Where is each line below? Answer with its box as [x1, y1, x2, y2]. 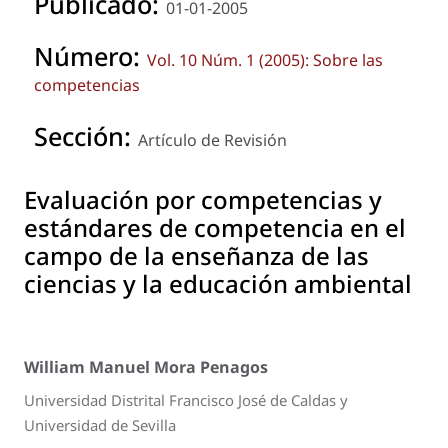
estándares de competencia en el [24, 210, 406, 244]
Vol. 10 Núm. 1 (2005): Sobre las [147, 48, 383, 71]
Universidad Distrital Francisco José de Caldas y [24, 389, 348, 410]
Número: [34, 38, 147, 73]
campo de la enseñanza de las [24, 238, 369, 272]
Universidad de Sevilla [24, 414, 176, 435]
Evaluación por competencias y [24, 182, 382, 216]
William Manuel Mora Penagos [24, 355, 268, 378]
